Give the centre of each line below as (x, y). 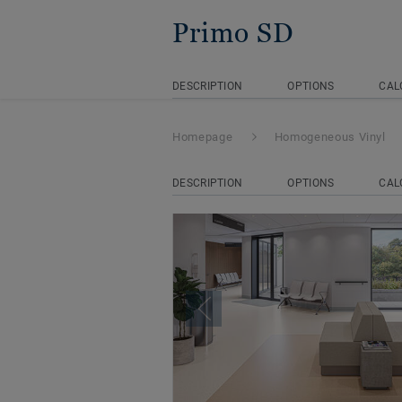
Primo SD (233, 33)
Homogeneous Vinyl (330, 137)
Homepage (203, 137)
